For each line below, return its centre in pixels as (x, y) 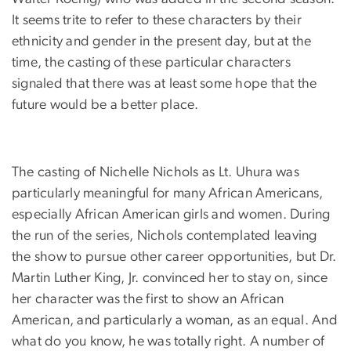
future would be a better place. (107, 105)
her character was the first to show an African (148, 299)
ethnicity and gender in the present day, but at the (162, 41)
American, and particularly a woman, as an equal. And (175, 320)
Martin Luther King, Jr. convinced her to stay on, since (170, 278)
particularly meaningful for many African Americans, (168, 193)
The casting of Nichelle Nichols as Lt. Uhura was (156, 172)
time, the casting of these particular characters (151, 62)
